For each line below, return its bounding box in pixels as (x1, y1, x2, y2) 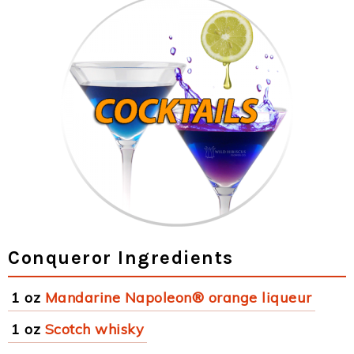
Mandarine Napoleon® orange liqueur (44, 288, 312, 307)
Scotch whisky (44, 320, 144, 338)
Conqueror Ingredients (8, 247, 234, 269)
